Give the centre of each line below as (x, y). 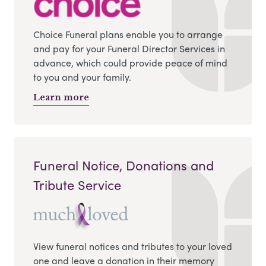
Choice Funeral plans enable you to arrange (128, 34)
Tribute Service (77, 184)
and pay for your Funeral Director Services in (129, 49)
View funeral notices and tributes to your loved (133, 246)
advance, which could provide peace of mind (130, 63)
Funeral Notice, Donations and (123, 165)
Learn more (61, 98)
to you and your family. (82, 77)
